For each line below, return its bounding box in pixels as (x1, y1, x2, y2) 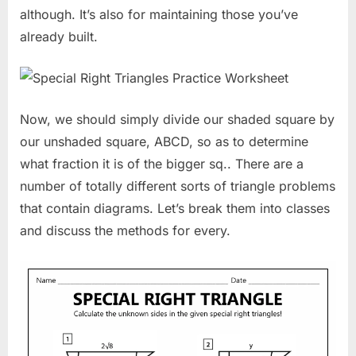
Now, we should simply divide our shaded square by (20, 111, 335, 128)
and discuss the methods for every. (20, 222, 230, 239)
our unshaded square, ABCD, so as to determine (20, 133, 308, 150)
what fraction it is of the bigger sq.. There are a (20, 156, 304, 172)
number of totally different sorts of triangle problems (20, 178, 335, 195)
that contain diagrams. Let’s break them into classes (20, 200, 330, 217)
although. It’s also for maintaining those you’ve (20, 6, 298, 23)
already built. (20, 29, 98, 45)
